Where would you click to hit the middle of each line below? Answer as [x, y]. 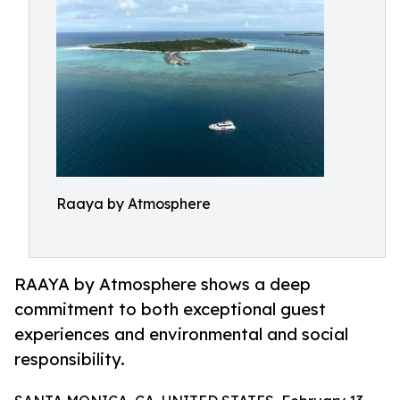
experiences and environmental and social [181, 334]
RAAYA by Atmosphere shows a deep [162, 284]
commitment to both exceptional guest [170, 309]
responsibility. [70, 359]
